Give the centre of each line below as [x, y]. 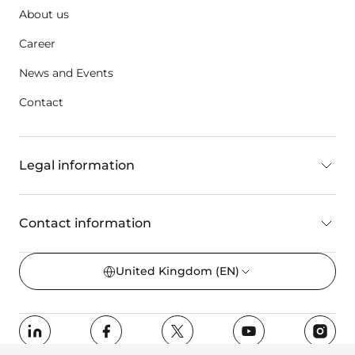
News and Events [66, 73]
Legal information [77, 166]
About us [44, 15]
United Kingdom [166, 271]
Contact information [85, 223]
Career [37, 44]
